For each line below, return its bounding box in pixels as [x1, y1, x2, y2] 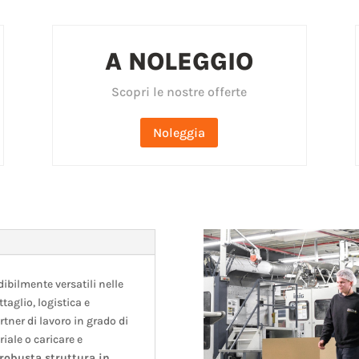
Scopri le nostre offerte [111, 84, 248, 100]
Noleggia [153, 124, 206, 140]
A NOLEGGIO [105, 47, 254, 77]
